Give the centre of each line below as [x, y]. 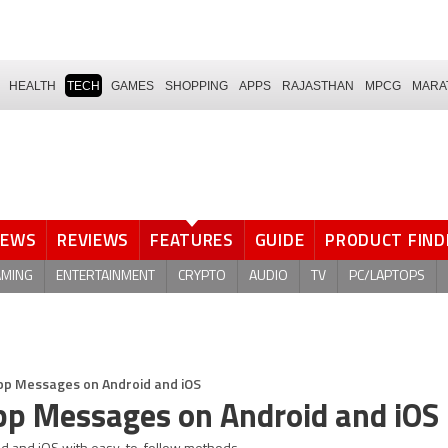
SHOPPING [196, 85]
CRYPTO [202, 276]
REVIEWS [93, 240]
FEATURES [192, 240]
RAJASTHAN [318, 85]
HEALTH [32, 85]
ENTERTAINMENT [105, 276]
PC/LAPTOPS [387, 276]
